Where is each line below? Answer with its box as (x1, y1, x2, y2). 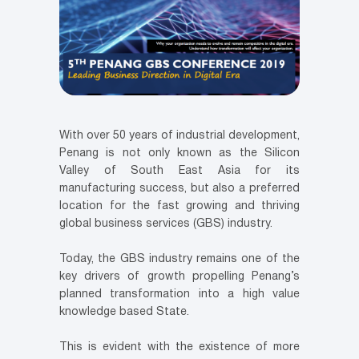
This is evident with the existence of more (59, 342, 300, 353)
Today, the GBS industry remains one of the (59, 254, 300, 265)
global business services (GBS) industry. (59, 219, 272, 230)
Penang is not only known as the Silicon (59, 148, 300, 159)
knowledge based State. (59, 307, 189, 318)
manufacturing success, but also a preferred (59, 184, 300, 195)
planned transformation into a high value (59, 289, 300, 301)
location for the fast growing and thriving (59, 201, 300, 212)
